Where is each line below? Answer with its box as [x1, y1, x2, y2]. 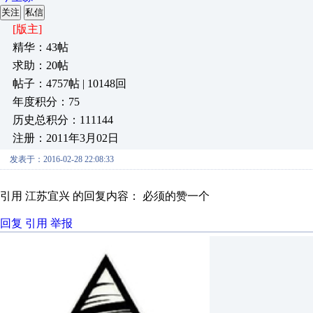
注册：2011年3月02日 [13, 132, 119, 144]
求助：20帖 [13, 59, 68, 71]
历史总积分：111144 [13, 114, 113, 126]
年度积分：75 [13, 96, 80, 108]
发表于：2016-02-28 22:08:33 [10, 154, 114, 164]
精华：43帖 [13, 41, 68, 53]
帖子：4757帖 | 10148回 [13, 78, 126, 89]
